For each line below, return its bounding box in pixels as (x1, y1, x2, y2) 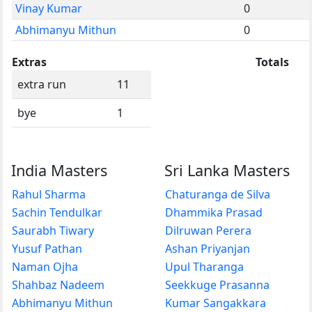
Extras (12, 54, 47, 70)
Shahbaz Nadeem (12, 276, 104, 292)
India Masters (11, 159, 107, 180)
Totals (256, 54, 289, 70)
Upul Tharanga (165, 258, 244, 274)
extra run (17, 76, 66, 92)
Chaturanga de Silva (165, 186, 270, 202)
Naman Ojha (12, 258, 78, 274)
